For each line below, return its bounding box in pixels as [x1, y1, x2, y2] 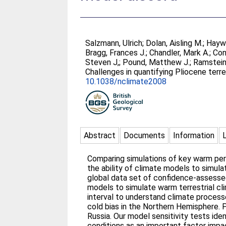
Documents [124, 131, 165, 140]
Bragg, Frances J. [85, 48, 146, 58]
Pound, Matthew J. [123, 58, 190, 67]
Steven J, [85, 58, 120, 67]
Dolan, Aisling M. [146, 38, 203, 48]
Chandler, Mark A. [149, 48, 210, 58]
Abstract [84, 131, 116, 140]
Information [173, 131, 215, 140]
